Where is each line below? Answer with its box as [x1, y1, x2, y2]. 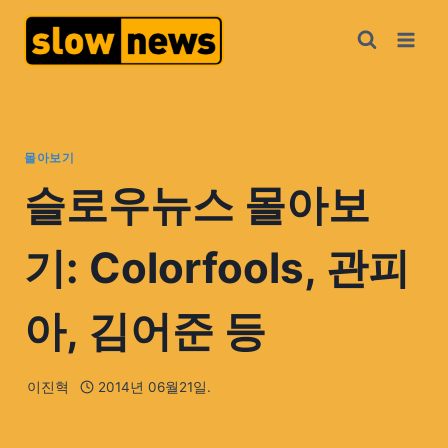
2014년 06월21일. [97, 378, 211, 395]
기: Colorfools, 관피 [24, 242, 410, 294]
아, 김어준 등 [24, 305, 266, 357]
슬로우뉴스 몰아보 [24, 179, 370, 231]
